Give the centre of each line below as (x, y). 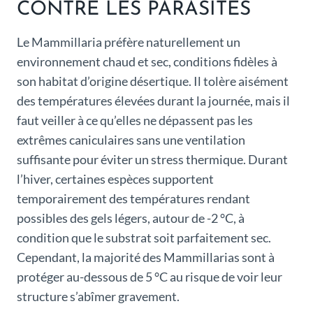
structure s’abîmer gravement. (98, 297)
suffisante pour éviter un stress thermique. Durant (152, 160)
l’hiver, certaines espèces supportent (115, 179)
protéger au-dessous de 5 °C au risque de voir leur (150, 277)
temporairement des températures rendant (133, 199)
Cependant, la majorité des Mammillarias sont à (146, 257)
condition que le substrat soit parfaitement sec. (144, 238)
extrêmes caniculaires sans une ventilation (131, 140)
